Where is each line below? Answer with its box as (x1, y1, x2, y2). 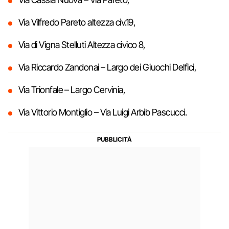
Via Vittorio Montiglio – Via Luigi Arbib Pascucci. (18, 106, 187, 118)
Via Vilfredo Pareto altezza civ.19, (18, 16, 136, 28)
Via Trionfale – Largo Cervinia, (18, 84, 126, 95)
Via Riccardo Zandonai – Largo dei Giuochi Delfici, (18, 61, 196, 73)
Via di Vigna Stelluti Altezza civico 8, (18, 39, 146, 50)
